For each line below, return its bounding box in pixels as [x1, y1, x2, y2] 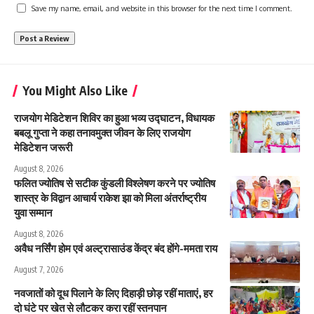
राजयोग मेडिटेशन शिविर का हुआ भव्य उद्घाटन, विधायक [14, 111, 214, 124]
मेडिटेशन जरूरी [14, 140, 72, 153]
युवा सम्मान [14, 205, 53, 219]
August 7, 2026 [14, 264, 63, 275]
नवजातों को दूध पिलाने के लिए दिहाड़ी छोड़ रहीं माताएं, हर [14, 286, 213, 299]
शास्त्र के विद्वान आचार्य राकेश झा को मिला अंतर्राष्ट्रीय [14, 191, 206, 204]
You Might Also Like [22, 82, 128, 98]
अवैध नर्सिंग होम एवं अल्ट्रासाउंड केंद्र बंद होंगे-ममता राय [14, 241, 217, 254]
